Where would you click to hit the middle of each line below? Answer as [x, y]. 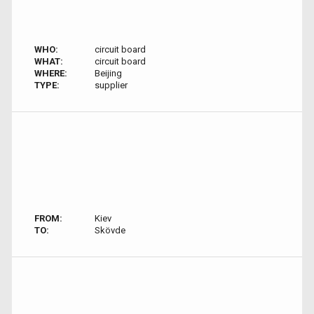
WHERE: [51, 73]
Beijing [108, 73]
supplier [111, 85]
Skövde [110, 230]
